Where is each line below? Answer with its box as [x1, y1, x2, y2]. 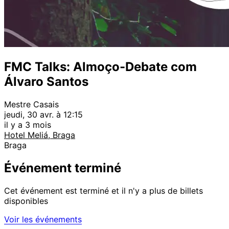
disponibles [4, 195, 48, 206]
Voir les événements [4, 214, 82, 224]
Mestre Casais [4, 99, 59, 109]
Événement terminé [4, 160, 121, 175]
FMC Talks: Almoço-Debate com [4, 59, 197, 74]
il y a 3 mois [4, 119, 51, 130]
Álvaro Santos [4, 74, 88, 89]
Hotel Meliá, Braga [4, 129, 75, 140]
